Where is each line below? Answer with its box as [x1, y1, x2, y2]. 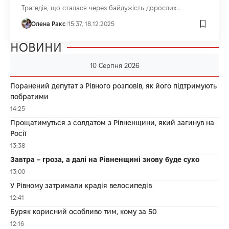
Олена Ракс [31, 20, 65, 27]
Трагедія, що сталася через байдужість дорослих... [21, 4, 181, 12]
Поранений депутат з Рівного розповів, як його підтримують [10, 82, 217, 90]
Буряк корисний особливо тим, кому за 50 [10, 208, 157, 216]
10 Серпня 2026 [89, 62, 140, 70]
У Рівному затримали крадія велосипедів [10, 181, 152, 190]
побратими [10, 93, 49, 101]
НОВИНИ [10, 40, 62, 55]
